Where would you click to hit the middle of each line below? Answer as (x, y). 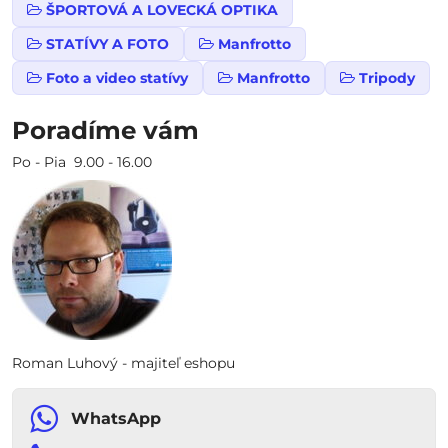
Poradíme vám (105, 130)
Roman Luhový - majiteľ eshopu (123, 363)
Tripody (387, 78)
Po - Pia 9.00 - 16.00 (82, 162)
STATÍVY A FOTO (107, 44)
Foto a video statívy (117, 78)
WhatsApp (116, 418)
